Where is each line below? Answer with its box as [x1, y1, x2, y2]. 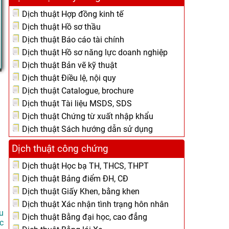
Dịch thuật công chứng [12, 143, 108, 154]
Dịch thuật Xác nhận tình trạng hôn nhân [20, 199, 169, 209]
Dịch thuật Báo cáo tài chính [20, 35, 124, 44]
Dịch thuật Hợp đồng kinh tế [20, 9, 123, 19]
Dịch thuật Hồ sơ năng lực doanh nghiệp [20, 48, 168, 57]
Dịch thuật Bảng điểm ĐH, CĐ [20, 174, 128, 184]
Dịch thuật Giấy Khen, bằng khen [20, 187, 140, 196]
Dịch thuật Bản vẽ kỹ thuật [20, 60, 117, 70]
